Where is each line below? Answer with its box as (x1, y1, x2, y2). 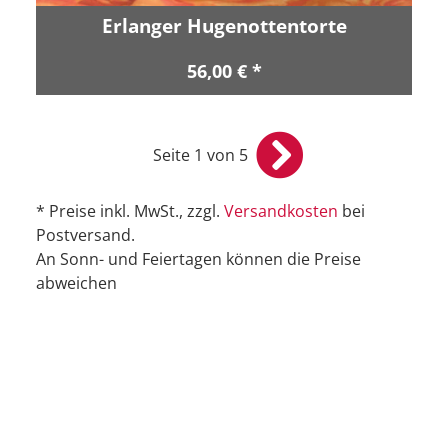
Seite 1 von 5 (152, 143, 248, 166)
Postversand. (36, 223, 135, 246)
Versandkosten (224, 199, 338, 222)
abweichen (36, 271, 117, 294)
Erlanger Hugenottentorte (101, 11, 347, 39)
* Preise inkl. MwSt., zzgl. (36, 199, 224, 222)
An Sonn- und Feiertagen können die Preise (36, 247, 361, 270)
